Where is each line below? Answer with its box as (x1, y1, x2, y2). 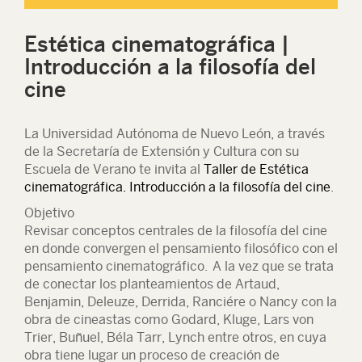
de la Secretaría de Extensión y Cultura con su (24, 144, 299, 159)
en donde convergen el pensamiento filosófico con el (24, 241, 338, 256)
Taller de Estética (204, 162, 309, 177)
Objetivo (24, 205, 74, 221)
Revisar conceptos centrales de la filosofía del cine (24, 223, 327, 238)
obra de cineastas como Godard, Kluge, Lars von (24, 312, 314, 327)
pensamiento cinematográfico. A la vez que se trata (24, 259, 334, 274)
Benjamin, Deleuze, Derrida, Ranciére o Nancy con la (24, 294, 337, 309)
